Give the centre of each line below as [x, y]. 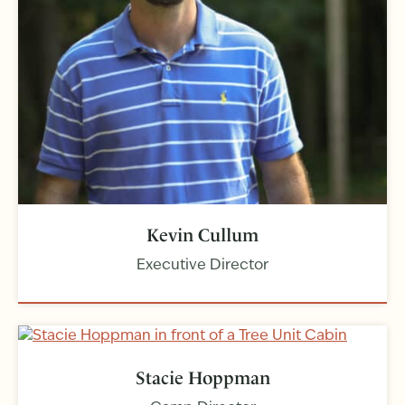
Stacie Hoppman [202, 378]
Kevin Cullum [202, 235]
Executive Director [202, 266]
